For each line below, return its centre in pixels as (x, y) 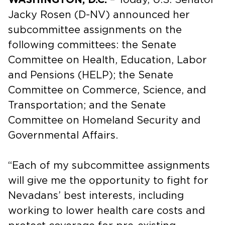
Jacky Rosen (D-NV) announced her (99, 15)
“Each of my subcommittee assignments (109, 165)
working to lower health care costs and (106, 211)
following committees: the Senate (92, 45)
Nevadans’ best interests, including (96, 196)
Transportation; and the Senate (87, 105)
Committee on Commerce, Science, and (107, 90)
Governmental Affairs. (63, 135)
